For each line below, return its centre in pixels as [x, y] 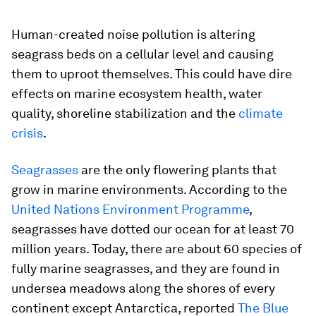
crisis [27, 133]
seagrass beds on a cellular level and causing [142, 54]
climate [261, 113]
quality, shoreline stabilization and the [125, 113]
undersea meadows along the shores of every [143, 288]
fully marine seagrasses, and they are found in [146, 268]
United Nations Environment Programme [130, 209]
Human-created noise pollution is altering [133, 34]
